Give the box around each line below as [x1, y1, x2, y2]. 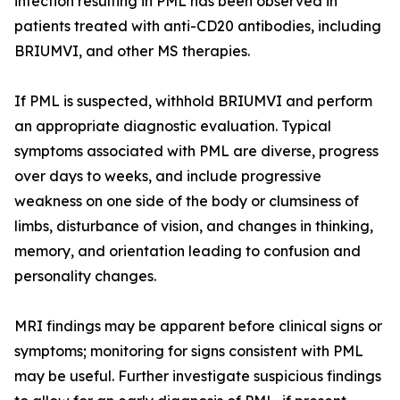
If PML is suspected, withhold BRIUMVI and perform [14, 92, 372, 110]
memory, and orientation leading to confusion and [14, 242, 361, 260]
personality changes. [14, 267, 156, 285]
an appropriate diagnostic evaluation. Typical [14, 117, 331, 135]
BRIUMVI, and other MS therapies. [14, 42, 250, 60]
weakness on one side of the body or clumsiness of [14, 192, 359, 210]
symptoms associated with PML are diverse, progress [14, 142, 379, 160]
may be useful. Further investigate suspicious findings [14, 367, 381, 385]
